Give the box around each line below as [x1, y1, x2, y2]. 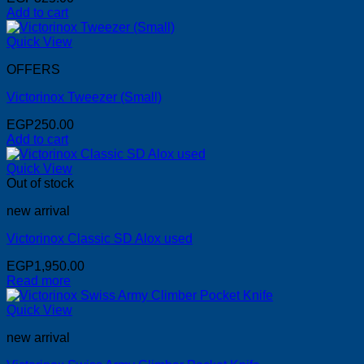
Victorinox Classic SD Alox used [6, 232, 193, 246]
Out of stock [6, 176, 74, 191]
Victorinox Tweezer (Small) [6, 90, 162, 105]
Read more [6, 274, 71, 288]
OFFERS [6, 63, 60, 77]
